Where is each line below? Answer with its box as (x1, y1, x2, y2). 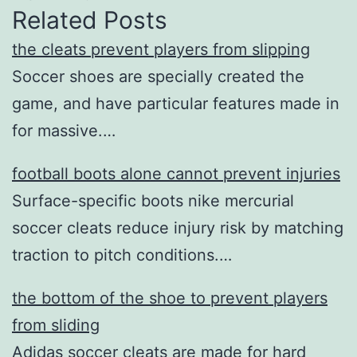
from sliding (12, 315, 100, 335)
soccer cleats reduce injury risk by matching (12, 218, 343, 237)
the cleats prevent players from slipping (12, 39, 310, 59)
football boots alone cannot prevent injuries (12, 163, 340, 183)
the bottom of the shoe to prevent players (12, 288, 328, 308)
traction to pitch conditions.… (12, 245, 232, 265)
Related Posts (12, 5, 167, 34)
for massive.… (12, 120, 116, 140)
